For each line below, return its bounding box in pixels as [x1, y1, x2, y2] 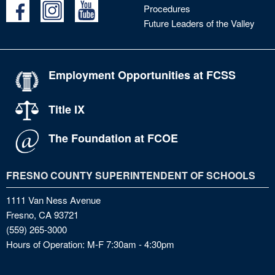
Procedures [144, 2, 190, 15]
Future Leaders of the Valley [144, 17, 255, 30]
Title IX [48, 101, 85, 117]
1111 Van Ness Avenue [6, 193, 101, 207]
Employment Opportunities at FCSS [48, 67, 236, 83]
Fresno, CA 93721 [6, 208, 79, 222]
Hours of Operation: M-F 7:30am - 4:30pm [6, 238, 174, 251]
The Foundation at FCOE [48, 130, 178, 147]
